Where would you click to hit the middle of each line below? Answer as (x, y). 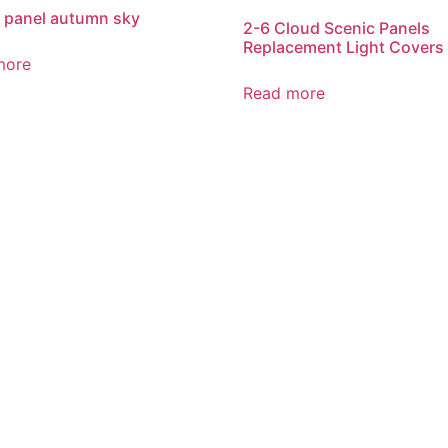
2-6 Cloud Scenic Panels (337, 27)
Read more (284, 92)
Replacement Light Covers (344, 46)
